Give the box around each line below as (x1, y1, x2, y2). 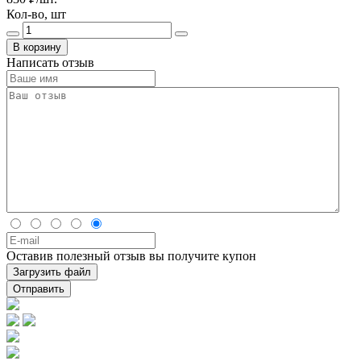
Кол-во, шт (6, 7, 66, 22)
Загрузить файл (13, 266, 91, 279)
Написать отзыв (6, 56, 94, 70)
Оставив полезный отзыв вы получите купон (6, 249, 256, 263)
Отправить (13, 283, 64, 296)
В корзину (13, 41, 61, 54)
